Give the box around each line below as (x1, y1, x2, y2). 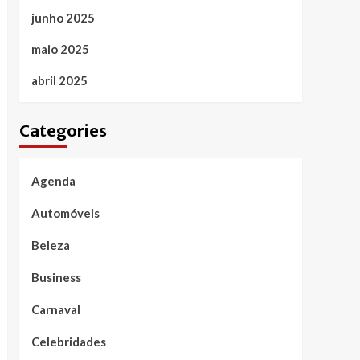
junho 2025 (31, 10, 95, 25)
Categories (18, 121, 107, 141)
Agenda (31, 174, 76, 188)
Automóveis (31, 206, 100, 220)
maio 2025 (31, 42, 89, 56)
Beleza (31, 238, 70, 252)
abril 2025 (31, 73, 88, 88)
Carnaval (31, 302, 80, 317)
